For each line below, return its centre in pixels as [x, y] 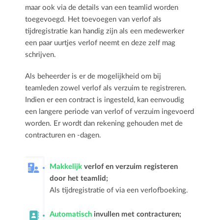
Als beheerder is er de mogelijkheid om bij [93, 76]
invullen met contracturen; [137, 214]
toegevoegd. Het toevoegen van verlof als [94, 19]
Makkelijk [66, 166]
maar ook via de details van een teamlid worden [102, 7]
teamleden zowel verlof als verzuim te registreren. [106, 88]
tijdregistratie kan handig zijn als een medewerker [105, 31]
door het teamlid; [79, 178]
